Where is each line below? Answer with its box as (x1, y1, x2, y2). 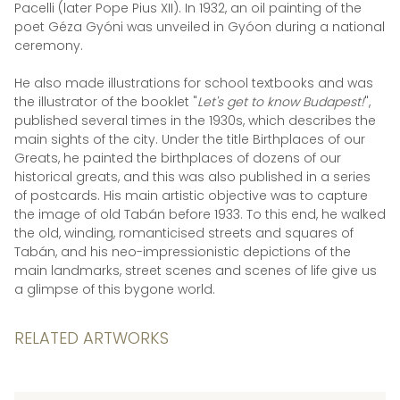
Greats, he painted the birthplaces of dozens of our (14, 149, 341, 167)
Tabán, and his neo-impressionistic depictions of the (14, 243, 351, 261)
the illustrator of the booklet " (14, 93, 197, 111)
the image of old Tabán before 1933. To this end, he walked (14, 205, 386, 223)
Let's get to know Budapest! (197, 93, 364, 111)
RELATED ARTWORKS (14, 327, 169, 349)
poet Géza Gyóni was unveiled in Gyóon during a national (14, 18, 385, 36)
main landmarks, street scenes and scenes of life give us (14, 262, 377, 279)
